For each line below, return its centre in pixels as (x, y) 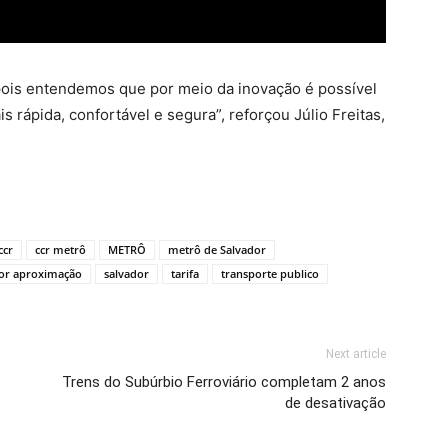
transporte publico (270, 273)
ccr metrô (60, 249)
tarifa (185, 273)
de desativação (335, 402)
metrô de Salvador (217, 249)
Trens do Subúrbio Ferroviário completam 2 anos (224, 381)
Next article (356, 353)
